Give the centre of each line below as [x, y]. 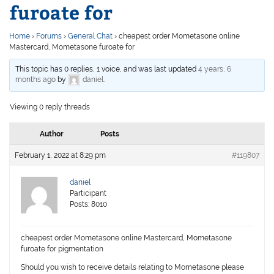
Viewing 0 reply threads [50, 107]
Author [51, 134]
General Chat [91, 36]
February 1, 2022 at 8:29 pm [61, 156]
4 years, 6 [215, 69]
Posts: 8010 [89, 205]
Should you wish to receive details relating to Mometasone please [133, 268]
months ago [36, 80]
